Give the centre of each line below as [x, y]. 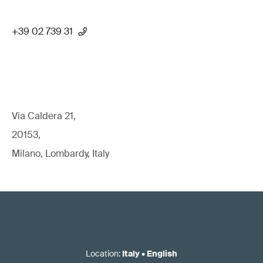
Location [102, 254]
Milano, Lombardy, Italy [60, 154]
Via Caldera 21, [44, 116]
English [162, 254]
